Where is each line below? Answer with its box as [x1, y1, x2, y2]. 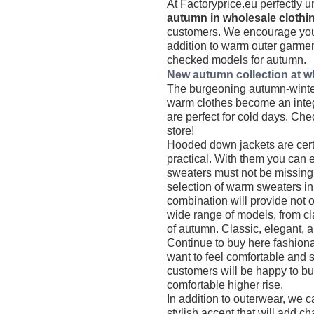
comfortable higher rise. [167, 278, 284, 291]
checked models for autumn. [167, 53, 307, 66]
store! [167, 124, 195, 137]
